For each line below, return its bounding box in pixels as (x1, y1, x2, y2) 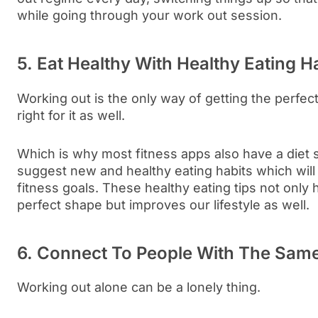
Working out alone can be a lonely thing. (17, 280, 261, 295)
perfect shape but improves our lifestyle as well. (17, 197, 309, 212)
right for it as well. (17, 107, 125, 123)
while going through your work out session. (17, 8, 282, 23)
